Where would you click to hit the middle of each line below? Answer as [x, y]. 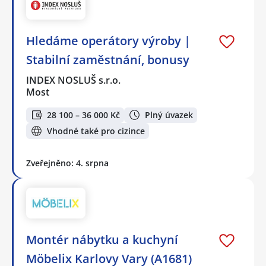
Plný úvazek [169, 115]
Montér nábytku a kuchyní [102, 240]
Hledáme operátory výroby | [108, 40]
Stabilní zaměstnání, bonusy [108, 59]
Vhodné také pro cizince [96, 131]
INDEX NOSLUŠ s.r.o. [74, 80]
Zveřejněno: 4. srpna [67, 163]
